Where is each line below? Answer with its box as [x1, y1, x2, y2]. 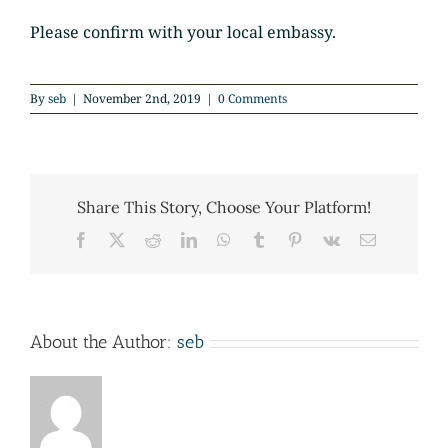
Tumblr [265, 231, 312, 248]
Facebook [87, 231, 150, 248]
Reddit [159, 231, 202, 248]
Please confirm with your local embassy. [30, 20, 336, 43]
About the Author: [30, 331, 177, 354]
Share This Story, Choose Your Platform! [77, 197, 371, 218]
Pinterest [301, 231, 356, 248]
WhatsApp [229, 231, 298, 248]
